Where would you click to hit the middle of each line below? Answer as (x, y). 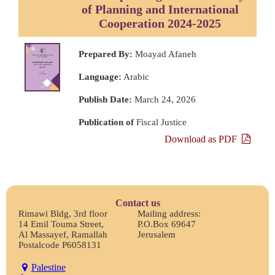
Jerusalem (157, 234)
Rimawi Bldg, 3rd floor (63, 213)
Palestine (48, 267)
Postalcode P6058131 (60, 245)
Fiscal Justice (160, 122)
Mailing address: (169, 213)
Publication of (106, 122)
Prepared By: (105, 54)
